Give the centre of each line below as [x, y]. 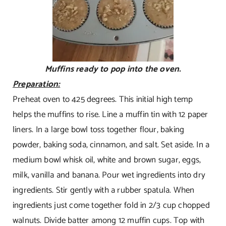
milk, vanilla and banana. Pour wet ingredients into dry [109, 175]
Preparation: [36, 84]
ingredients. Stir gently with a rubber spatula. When [103, 190]
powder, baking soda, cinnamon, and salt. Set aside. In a [111, 145]
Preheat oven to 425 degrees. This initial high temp [103, 99]
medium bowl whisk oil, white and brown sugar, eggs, [107, 160]
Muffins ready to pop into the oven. [113, 69]
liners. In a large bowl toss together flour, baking [98, 129]
